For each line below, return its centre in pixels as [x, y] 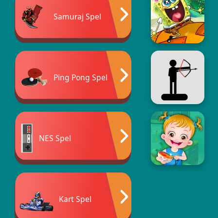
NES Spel [55, 138]
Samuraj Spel [77, 16]
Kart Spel [75, 199]
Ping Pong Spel [81, 77]
